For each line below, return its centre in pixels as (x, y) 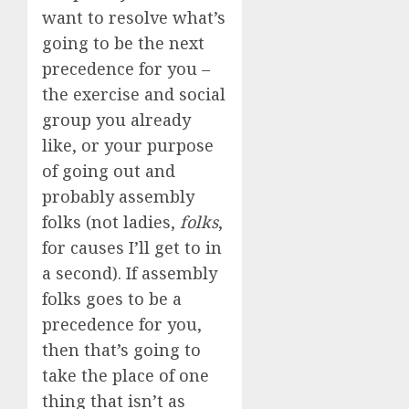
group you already (116, 120)
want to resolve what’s (134, 17)
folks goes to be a (112, 299)
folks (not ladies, (111, 222)
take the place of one (126, 375)
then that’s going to (121, 350)
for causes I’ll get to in (132, 247)
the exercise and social (134, 94)
